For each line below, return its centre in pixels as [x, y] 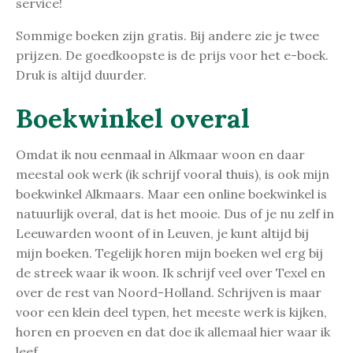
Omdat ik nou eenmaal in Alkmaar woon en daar [160, 154]
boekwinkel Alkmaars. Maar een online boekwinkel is [171, 194]
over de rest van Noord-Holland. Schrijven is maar [169, 292]
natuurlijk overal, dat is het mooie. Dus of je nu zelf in [175, 214]
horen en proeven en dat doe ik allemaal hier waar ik [173, 332]
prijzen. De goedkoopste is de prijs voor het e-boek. [172, 55]
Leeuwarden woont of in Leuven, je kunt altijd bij [162, 233]
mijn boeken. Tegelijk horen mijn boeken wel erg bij [169, 253]
